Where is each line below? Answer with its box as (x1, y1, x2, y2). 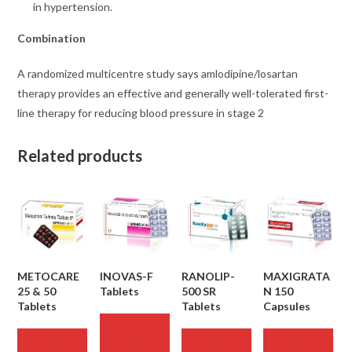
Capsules (263, 299, 311, 313)
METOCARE (17, 269, 80, 283)
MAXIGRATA (263, 269, 331, 283)
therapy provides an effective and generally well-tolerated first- (17, 86, 329, 100)
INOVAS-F (99, 269, 153, 283)
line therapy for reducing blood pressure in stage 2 (17, 105, 265, 119)
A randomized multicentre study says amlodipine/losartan (17, 66, 299, 80)
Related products (17, 145, 143, 165)
